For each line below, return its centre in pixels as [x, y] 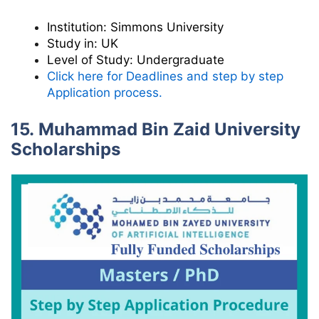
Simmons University [167, 27]
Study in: [74, 44]
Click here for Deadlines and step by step [165, 77]
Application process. [105, 93]
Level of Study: [90, 60]
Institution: [79, 27]
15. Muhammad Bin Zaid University [156, 129]
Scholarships [66, 149]
